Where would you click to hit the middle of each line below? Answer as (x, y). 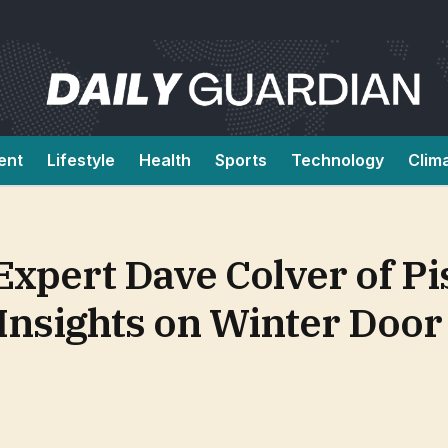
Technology (337, 160)
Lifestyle (81, 160)
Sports (241, 160)
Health (165, 160)
